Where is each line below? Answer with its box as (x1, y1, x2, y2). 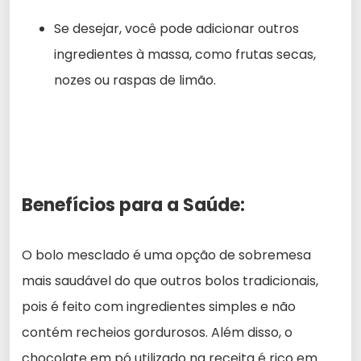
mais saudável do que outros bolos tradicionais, (22, 271, 318, 290)
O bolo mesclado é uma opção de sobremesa (22, 245, 311, 264)
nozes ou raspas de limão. (54, 70, 216, 89)
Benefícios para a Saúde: (22, 192, 245, 218)
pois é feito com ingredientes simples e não (22, 297, 296, 316)
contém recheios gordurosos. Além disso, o (22, 322, 293, 342)
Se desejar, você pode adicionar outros (54, 19, 299, 38)
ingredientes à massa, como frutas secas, (54, 44, 316, 64)
